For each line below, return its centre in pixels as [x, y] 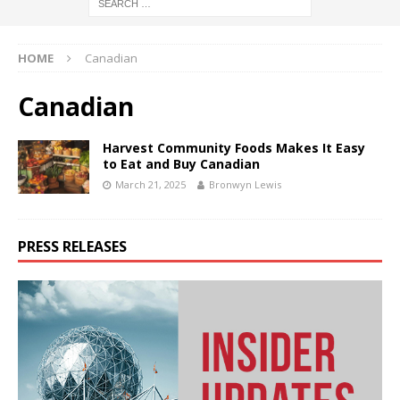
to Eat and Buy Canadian [181, 163]
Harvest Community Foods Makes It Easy [234, 147]
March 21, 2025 [150, 184]
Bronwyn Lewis [245, 184]
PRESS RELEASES [72, 246]
